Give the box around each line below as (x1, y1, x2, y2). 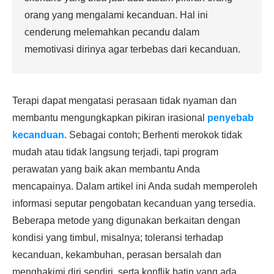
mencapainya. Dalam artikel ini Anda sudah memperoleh (12, 181, 257, 191)
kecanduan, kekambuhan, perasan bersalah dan (12, 250, 221, 260)
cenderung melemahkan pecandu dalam (24, 27, 199, 37)
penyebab (207, 113, 254, 123)
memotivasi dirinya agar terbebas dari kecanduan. (24, 44, 240, 54)
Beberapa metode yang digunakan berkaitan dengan (12, 215, 240, 226)
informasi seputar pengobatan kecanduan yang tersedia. (12, 198, 256, 209)
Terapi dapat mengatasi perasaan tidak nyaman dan (12, 95, 237, 106)
